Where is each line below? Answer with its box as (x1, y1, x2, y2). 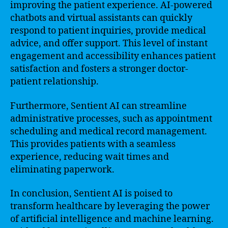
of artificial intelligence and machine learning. (10, 213, 214, 225)
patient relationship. (10, 76, 99, 88)
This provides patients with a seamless (10, 138, 176, 150)
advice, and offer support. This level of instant (10, 38, 208, 49)
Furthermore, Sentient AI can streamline (10, 100, 187, 112)
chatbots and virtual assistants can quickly (10, 12, 192, 24)
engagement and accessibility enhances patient (10, 50, 216, 62)
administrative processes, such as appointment (10, 112, 212, 125)
